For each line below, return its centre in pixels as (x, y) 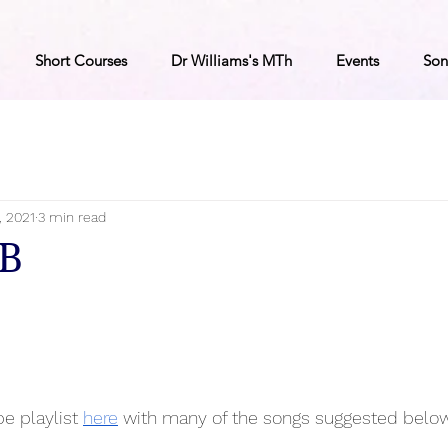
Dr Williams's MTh (231, 60)
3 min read (72, 216)
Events (357, 60)
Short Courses (81, 60)
